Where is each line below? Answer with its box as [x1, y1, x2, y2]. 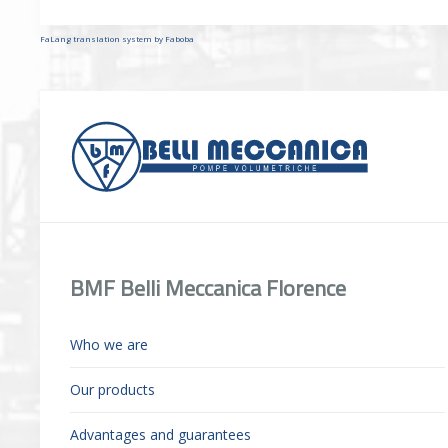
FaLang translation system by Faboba [40, 33, 194, 45]
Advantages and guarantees [70, 425, 251, 445]
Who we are [70, 335, 148, 355]
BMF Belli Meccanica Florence [70, 271, 346, 306]
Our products [70, 380, 155, 400]
